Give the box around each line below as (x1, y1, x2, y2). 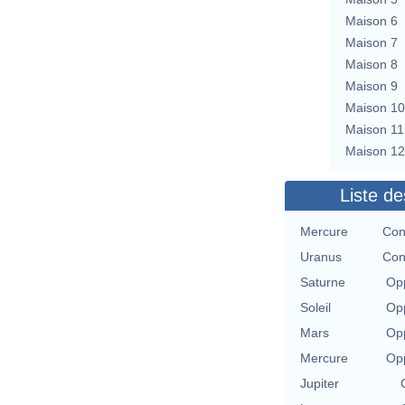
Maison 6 (345, 13, 398, 28)
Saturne (300, 274, 345, 289)
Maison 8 (345, 56, 398, 71)
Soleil (300, 299, 331, 315)
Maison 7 (345, 34, 398, 50)
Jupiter (300, 375, 339, 391)
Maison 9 (345, 78, 398, 93)
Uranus (300, 249, 342, 264)
